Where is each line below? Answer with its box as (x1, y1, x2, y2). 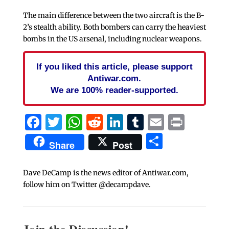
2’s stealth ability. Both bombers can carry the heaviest (22, 22, 206, 32)
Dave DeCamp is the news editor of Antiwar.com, (22, 168, 189, 177)
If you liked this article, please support (36, 61, 193, 72)
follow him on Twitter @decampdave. (22, 179, 151, 189)
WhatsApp (82, 111, 165, 132)
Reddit (102, 111, 153, 132)
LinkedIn (123, 111, 194, 132)
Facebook (41, 111, 117, 132)
